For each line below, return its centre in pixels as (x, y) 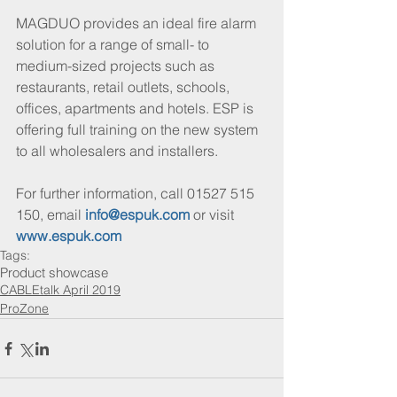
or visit (214, 215)
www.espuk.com (69, 236)
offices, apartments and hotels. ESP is (136, 109)
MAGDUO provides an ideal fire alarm (138, 23)
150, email (51, 215)
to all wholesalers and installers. (117, 151)
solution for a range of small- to (114, 45)
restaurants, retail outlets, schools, (125, 87)
